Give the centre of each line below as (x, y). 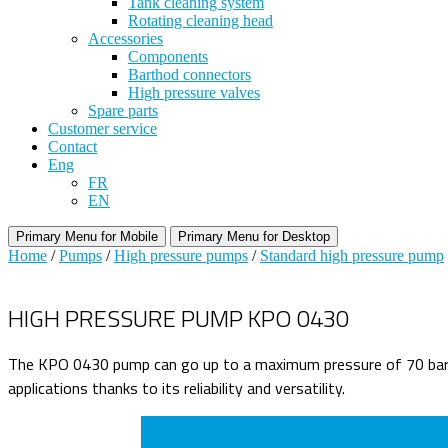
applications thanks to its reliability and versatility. (176, 387)
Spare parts (123, 111)
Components (168, 57)
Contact (72, 147)
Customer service (102, 129)
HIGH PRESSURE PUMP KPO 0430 (178, 317)
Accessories (125, 39)
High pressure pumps (181, 256)
